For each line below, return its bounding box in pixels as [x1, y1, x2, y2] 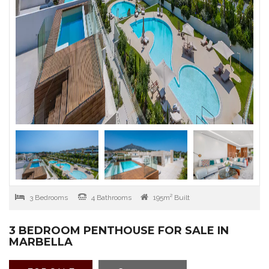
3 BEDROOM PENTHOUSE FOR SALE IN [9, 224, 229, 237]
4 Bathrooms [89, 193, 131, 202]
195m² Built [151, 193, 190, 202]
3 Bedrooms [28, 193, 68, 202]
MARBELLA [9, 235, 73, 249]
